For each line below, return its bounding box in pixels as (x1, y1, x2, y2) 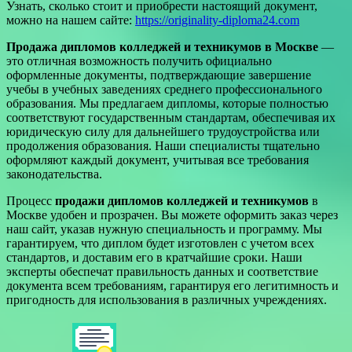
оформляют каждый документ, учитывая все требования (6, 152, 309, 167)
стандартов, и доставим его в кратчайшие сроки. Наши (6, 250, 302, 264)
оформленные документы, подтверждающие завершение (6, 68, 311, 82)
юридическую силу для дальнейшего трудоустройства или (6, 124, 320, 138)
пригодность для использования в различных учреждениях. (6, 292, 327, 306)
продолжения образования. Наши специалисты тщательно (6, 138, 320, 152)
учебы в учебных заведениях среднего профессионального (6, 82, 322, 96)
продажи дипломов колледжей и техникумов (55, 193, 309, 207)
